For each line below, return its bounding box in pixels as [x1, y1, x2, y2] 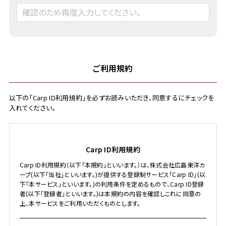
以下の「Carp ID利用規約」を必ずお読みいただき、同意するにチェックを [9, 93, 214, 102]
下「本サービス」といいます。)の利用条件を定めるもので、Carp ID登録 [19, 180, 204, 188]
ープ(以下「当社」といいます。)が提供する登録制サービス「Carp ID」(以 [19, 170, 206, 179]
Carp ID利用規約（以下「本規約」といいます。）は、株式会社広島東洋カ [19, 160, 205, 169]
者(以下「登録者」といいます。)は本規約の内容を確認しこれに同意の [19, 189, 201, 198]
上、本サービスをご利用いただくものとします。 [19, 199, 141, 207]
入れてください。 [9, 103, 56, 112]
